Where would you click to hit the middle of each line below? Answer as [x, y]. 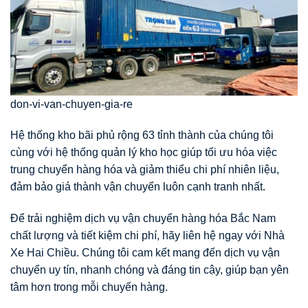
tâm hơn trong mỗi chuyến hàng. [89, 287]
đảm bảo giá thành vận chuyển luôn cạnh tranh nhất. [138, 187]
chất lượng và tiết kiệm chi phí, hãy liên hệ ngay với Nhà [147, 236]
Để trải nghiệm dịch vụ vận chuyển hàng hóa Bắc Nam [143, 219]
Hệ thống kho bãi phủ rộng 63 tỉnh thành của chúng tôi [142, 135]
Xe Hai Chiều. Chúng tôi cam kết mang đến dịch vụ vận [145, 253]
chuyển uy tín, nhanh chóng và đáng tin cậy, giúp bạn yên [150, 270]
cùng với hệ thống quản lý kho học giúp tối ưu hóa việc [144, 153]
